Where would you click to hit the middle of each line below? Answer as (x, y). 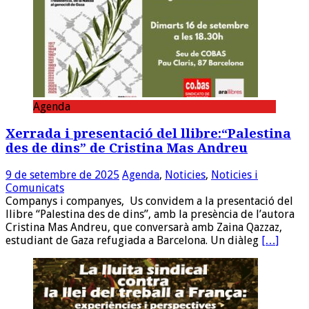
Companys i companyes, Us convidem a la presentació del (149, 201)
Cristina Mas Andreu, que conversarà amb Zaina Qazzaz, (144, 227)
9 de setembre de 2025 (62, 175)
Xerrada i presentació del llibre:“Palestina (148, 133)
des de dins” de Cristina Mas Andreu (127, 148)
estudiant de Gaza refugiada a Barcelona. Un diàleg (133, 240)
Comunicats (35, 188)
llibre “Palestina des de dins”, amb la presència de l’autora (150, 214)
